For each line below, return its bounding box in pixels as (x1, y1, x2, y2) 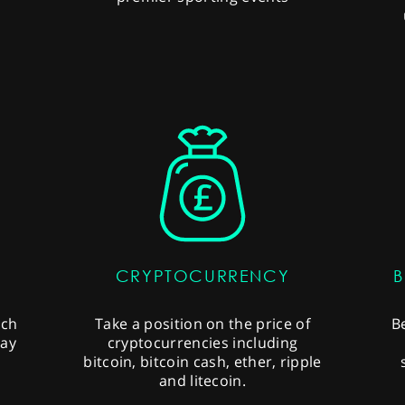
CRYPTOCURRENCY (115, 267, 290, 287)
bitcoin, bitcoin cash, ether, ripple (83, 352, 322, 372)
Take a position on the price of (95, 314, 310, 334)
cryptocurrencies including (107, 333, 298, 353)
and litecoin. (158, 371, 247, 391)
